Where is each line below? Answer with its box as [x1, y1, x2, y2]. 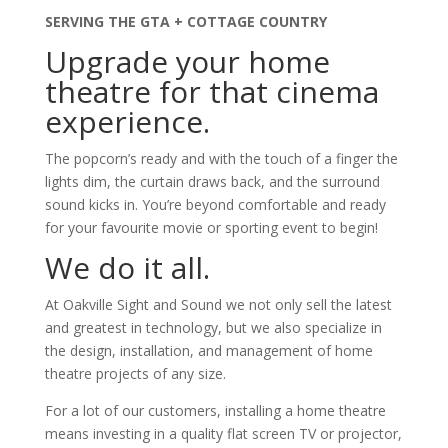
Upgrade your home [44, 41, 330, 83]
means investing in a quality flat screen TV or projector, [44, 424, 402, 444]
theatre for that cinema [44, 71, 379, 113]
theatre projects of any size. [44, 364, 226, 384]
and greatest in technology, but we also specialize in [44, 318, 382, 338]
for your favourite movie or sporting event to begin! [44, 218, 378, 238]
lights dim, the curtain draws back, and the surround [44, 172, 380, 192]
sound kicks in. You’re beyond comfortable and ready [44, 195, 386, 215]
